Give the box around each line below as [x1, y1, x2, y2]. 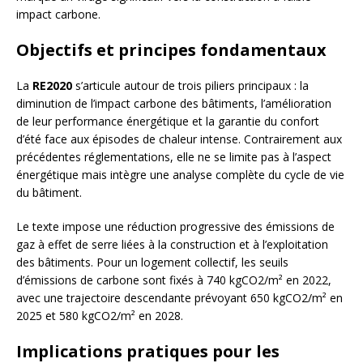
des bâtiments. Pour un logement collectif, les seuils [16, 254, 288, 271]
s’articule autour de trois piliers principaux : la [72, 78, 309, 94]
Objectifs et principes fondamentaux [16, 39, 327, 62]
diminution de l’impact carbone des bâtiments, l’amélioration [16, 96, 331, 112]
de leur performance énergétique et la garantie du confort [16, 113, 319, 130]
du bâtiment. [16, 185, 82, 201]
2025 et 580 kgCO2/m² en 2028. [16, 308, 183, 324]
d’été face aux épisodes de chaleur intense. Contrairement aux [16, 131, 342, 147]
